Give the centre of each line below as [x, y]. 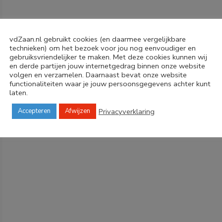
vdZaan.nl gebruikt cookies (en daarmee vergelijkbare [98, 39]
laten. [19, 93]
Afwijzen [78, 111]
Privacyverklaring [127, 111]
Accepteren [34, 111]
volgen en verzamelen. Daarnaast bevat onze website [98, 75]
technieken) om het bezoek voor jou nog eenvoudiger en [103, 48]
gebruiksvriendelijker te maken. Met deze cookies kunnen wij [108, 57]
